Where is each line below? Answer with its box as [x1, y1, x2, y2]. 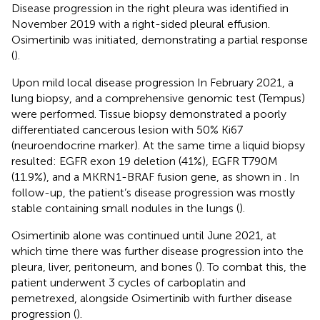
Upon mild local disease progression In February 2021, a [11, 75, 294, 89]
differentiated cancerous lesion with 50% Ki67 [11, 122, 243, 136]
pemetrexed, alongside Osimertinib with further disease [11, 291, 292, 305]
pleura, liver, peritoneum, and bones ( [11, 259, 199, 274]
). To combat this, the [199, 259, 306, 274]
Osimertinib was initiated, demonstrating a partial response [11, 32, 308, 46]
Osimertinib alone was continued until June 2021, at [11, 228, 276, 242]
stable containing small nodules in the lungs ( [11, 201, 239, 215]
